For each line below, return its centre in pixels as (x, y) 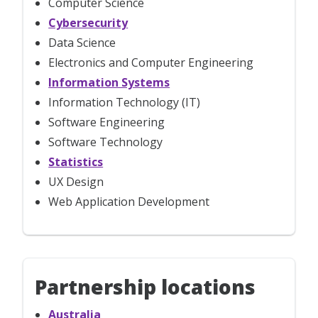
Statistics (76, 161)
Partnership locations (145, 286)
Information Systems (109, 82)
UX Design (76, 181)
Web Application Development (129, 201)
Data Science (82, 42)
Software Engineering (107, 122)
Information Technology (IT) (125, 102)
